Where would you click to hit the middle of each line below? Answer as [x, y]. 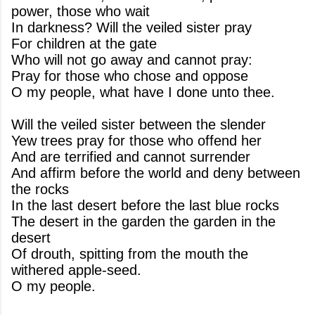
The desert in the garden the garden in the [143, 221]
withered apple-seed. [76, 270]
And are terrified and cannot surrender [131, 157]
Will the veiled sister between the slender [139, 124]
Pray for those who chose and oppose [130, 76]
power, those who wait [81, 11]
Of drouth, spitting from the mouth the [130, 254]
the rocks [40, 189]
